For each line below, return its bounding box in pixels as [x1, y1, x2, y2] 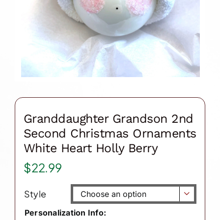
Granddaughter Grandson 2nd [23, 111, 193, 126]
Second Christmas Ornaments [23, 126, 196, 140]
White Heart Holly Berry [23, 140, 158, 155]
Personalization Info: [24, 207, 107, 218]
